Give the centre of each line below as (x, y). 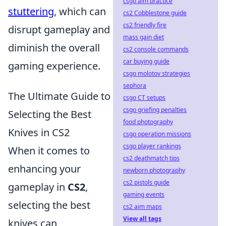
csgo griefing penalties (155, 110)
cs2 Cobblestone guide (155, 13)
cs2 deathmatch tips (151, 158)
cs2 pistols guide (146, 182)
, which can (80, 11)
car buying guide (146, 61)
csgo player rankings (152, 146)
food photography (148, 122)
